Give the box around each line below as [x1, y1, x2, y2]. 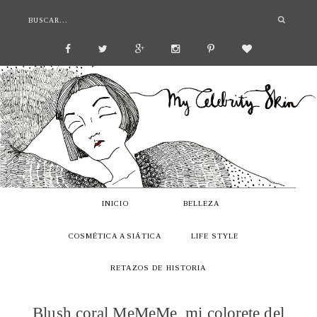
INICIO [102, 200, 129, 208]
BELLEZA [183, 200, 221, 208]
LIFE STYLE [190, 231, 239, 240]
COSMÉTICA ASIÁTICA [69, 231, 162, 240]
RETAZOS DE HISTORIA [110, 264, 207, 272]
